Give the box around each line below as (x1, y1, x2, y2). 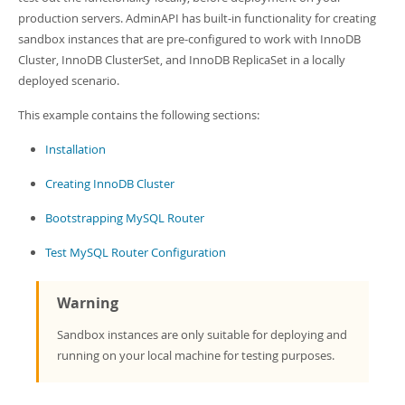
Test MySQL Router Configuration (45, 244, 226, 260)
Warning (57, 293, 118, 313)
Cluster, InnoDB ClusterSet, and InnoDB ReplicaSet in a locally (18, 52, 345, 68)
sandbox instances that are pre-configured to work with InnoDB (18, 31, 361, 47)
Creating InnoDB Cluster (45, 175, 174, 192)
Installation (45, 141, 106, 157)
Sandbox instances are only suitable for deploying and (57, 326, 347, 343)
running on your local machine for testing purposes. (57, 347, 334, 363)
